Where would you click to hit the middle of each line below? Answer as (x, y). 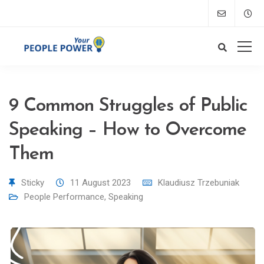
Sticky (33, 183)
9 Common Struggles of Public (128, 106)
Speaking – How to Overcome (128, 130)
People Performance (64, 197)
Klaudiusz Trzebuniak (199, 183)
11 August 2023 (100, 183)
